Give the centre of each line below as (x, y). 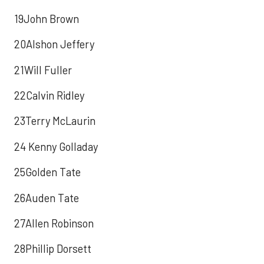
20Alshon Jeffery (54, 44)
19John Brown (47, 19)
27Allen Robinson (54, 223)
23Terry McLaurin (55, 121)
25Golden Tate (47, 172)
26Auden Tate (47, 198)
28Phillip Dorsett (53, 249)
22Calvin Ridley (49, 95)
